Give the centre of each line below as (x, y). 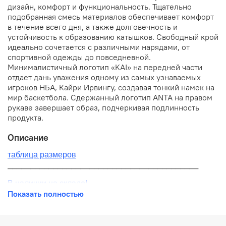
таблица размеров (42, 154)
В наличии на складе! (47, 183)
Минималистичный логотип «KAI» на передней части (105, 67)
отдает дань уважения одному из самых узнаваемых (104, 77)
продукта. (25, 117)
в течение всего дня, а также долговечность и (93, 26)
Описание (28, 138)
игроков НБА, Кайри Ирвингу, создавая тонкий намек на (111, 87)
